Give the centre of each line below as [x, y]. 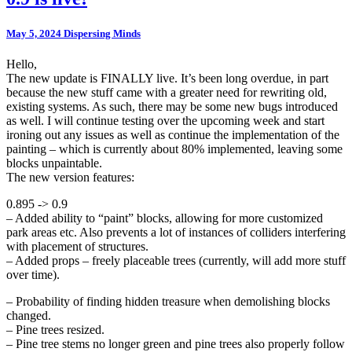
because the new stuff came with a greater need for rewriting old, [167, 92]
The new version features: [70, 177]
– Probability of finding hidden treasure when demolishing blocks [168, 301]
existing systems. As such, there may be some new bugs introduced [172, 106]
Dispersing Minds [102, 33]
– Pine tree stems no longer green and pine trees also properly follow [176, 343]
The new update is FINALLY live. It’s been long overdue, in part [167, 78]
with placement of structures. [77, 246]
